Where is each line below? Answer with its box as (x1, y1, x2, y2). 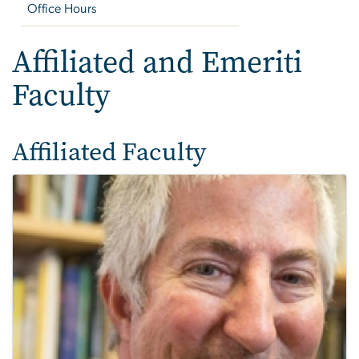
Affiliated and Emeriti (12, 41, 302, 83)
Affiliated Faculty (12, 134, 206, 169)
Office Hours (27, 2, 97, 15)
